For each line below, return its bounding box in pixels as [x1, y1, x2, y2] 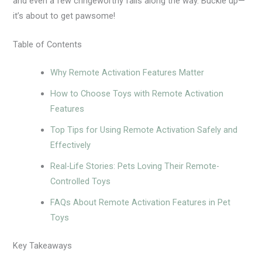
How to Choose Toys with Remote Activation [50, 88, 224, 99]
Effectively [50, 140, 91, 151]
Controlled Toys [50, 176, 111, 187]
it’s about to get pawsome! [13, 10, 116, 21]
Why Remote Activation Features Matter [50, 67, 205, 78]
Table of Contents [13, 39, 82, 50]
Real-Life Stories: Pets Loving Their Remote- [50, 161, 220, 172]
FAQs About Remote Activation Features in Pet [50, 197, 231, 208]
